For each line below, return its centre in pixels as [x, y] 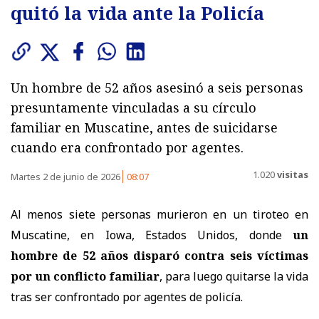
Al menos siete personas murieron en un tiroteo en [159, 214]
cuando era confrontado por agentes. [127, 147]
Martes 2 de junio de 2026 [67, 176]
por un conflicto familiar [85, 276]
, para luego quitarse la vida [234, 276]
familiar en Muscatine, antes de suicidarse [144, 127]
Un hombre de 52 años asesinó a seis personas [157, 87]
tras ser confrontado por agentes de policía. [127, 297]
